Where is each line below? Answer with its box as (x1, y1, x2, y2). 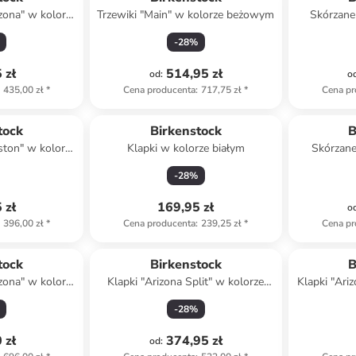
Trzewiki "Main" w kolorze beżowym (97, 7, 275, 22)
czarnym (165, 290, 207, 305)
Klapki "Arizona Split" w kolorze (107, 274, 265, 289)
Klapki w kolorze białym (126, 141, 245, 156)
